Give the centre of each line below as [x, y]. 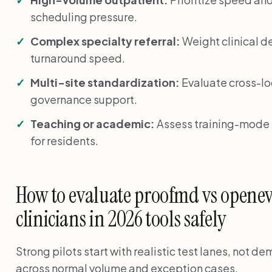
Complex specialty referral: [105, 41]
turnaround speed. [78, 58]
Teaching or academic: [93, 123]
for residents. [64, 140]
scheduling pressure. [84, 16]
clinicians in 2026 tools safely [121, 219]
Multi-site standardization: [105, 82]
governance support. [84, 99]
